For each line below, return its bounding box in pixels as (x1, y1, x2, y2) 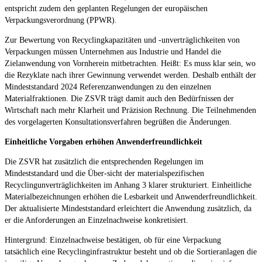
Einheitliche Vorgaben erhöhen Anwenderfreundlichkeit (5, 137, 202, 146)
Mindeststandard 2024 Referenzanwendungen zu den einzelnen (5, 82, 211, 91)
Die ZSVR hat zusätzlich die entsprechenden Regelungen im (5, 157, 204, 166)
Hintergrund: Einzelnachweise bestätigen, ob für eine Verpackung (5, 235, 221, 244)
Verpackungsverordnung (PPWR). (5, 15, 117, 25)
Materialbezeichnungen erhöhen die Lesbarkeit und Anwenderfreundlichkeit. (5, 192, 257, 201)
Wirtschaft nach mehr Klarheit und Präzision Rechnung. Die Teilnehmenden (5, 105, 256, 115)
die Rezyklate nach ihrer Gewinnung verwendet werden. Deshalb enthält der (5, 70, 256, 80)
